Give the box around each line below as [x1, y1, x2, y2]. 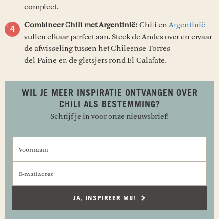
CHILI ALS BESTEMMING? [59, 100, 160, 109]
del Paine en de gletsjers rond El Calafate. [24, 55, 169, 65]
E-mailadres [109, 162, 151, 171]
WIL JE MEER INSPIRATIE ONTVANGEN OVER [22, 88, 197, 98]
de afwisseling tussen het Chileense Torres [24, 44, 170, 53]
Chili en [137, 20, 169, 29]
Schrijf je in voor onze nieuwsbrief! [50, 111, 169, 121]
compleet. [24, 2, 61, 11]
